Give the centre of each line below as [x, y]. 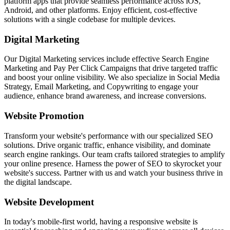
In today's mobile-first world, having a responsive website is [101, 222]
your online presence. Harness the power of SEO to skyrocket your [113, 163]
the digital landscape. [38, 182]
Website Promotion [44, 116]
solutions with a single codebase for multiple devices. [90, 20]
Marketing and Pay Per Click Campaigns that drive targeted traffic [111, 68]
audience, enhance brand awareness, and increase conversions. [105, 96]
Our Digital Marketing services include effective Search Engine [107, 59]
